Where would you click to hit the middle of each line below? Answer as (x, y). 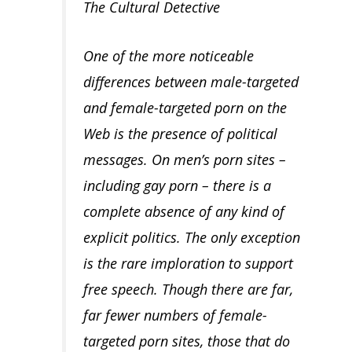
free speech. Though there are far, (188, 289)
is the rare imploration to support (188, 263)
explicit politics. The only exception (191, 237)
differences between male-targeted (191, 81)
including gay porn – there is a (177, 185)
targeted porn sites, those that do (186, 341)
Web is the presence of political (180, 133)
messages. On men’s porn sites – (184, 159)
